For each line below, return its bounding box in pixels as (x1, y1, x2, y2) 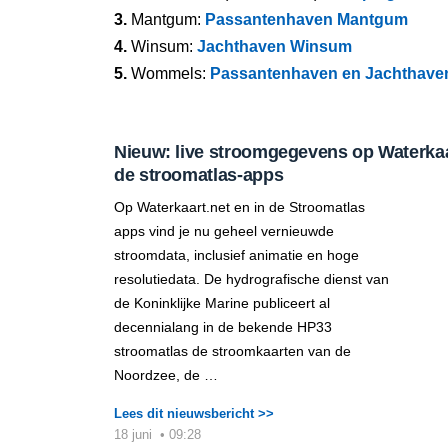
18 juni (114, 427, 156, 442)
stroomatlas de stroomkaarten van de (114, 343, 351, 359)
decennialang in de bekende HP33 (114, 319, 332, 335)
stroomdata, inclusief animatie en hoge (114, 247, 359, 263)
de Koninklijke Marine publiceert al (114, 295, 330, 311)
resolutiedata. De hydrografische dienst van (114, 271, 389, 287)
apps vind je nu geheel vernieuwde (114, 223, 334, 239)
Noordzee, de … (114, 367, 218, 383)
